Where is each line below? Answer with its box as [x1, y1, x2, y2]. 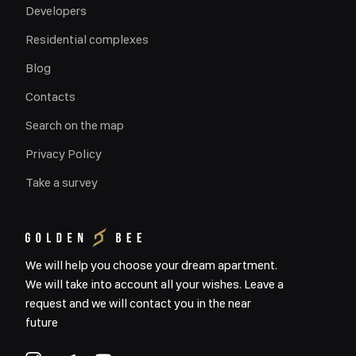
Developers [25, 3, 87, 18]
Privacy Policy [25, 146, 102, 161]
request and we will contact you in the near [25, 296, 251, 311]
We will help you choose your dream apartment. [25, 257, 277, 273]
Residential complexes [25, 32, 149, 47]
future [25, 315, 58, 330]
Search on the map [25, 118, 124, 133]
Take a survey [25, 175, 98, 190]
